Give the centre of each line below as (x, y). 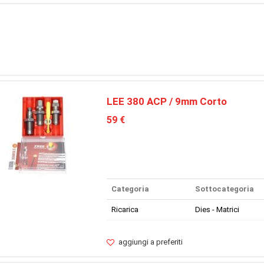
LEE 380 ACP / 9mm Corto (166, 102)
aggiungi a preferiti (150, 242)
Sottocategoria (224, 189)
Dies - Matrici (217, 209)
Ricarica (125, 209)
